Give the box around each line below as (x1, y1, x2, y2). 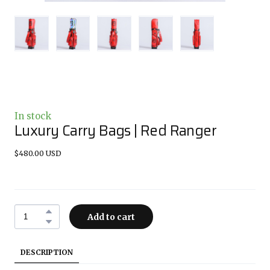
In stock (14, 110, 51, 122)
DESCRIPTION (20, 247, 73, 257)
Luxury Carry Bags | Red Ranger (14, 119, 216, 142)
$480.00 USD (14, 148, 61, 158)
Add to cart (87, 211, 135, 222)
